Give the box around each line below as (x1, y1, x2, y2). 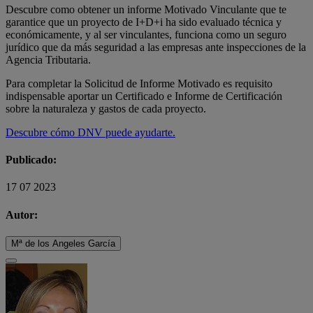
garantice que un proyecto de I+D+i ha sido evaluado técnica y (6, 15, 282, 28)
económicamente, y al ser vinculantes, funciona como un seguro (6, 28, 286, 41)
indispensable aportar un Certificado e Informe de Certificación (6, 89, 282, 102)
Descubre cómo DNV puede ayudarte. (6, 126, 175, 138)
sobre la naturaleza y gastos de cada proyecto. (6, 102, 206, 115)
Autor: (6, 208, 38, 221)
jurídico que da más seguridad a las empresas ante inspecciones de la (6, 41, 306, 53)
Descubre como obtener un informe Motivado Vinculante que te (6, 3, 286, 15)
